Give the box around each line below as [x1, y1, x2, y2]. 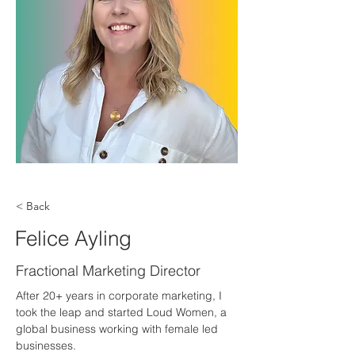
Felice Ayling [15, 225, 132, 251]
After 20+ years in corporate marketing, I [16, 288, 225, 303]
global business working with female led [16, 321, 221, 336]
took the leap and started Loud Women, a [16, 304, 230, 319]
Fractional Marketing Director [16, 261, 200, 280]
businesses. [16, 338, 76, 353]
